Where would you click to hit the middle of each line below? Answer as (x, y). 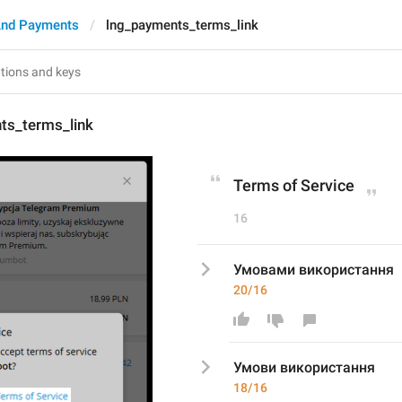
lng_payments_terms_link (182, 25)
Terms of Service (294, 185)
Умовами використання (314, 270)
